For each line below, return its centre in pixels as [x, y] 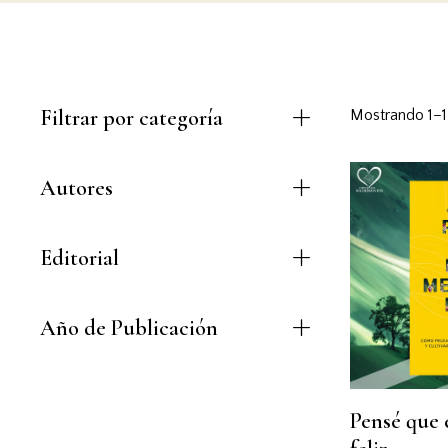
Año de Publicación [129, 328]
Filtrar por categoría [131, 118]
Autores [76, 188]
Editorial [79, 258]
